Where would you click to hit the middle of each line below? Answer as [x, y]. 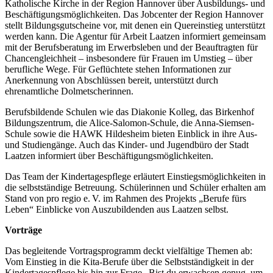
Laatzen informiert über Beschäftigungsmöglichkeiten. [109, 156]
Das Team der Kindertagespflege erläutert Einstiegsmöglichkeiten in [135, 177]
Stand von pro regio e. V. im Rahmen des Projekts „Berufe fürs [126, 199]
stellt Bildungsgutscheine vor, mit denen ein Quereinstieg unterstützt [135, 26]
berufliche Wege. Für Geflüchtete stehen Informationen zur [118, 69]
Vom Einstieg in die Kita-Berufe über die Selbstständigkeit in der [129, 262]
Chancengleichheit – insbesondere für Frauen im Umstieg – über [129, 58]
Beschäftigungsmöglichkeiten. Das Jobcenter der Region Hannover [134, 15]
